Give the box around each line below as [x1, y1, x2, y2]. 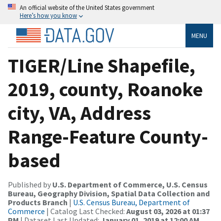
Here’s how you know [20, 11, 77, 19]
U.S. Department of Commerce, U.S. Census [52, 179, 208, 189]
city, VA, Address [8, 100, 151, 125]
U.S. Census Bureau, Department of [73, 197, 190, 207]
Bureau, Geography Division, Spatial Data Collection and [8, 188, 210, 198]
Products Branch [8, 197, 68, 207]
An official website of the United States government [20, 3, 154, 11]
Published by [8, 179, 52, 189]
